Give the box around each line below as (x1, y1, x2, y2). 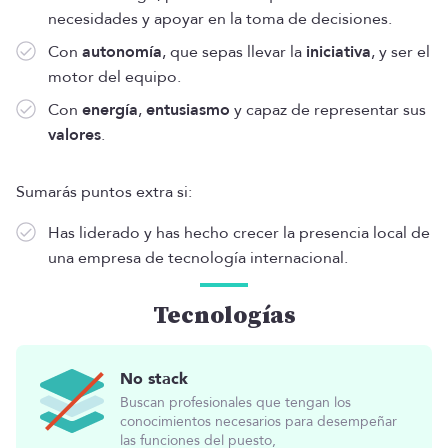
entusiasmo (146, 98, 230, 121)
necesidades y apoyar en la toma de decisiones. (48, 7, 392, 30)
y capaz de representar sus (230, 98, 426, 121)
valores (48, 123, 101, 146)
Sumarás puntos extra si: (16, 180, 192, 203)
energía (82, 98, 138, 121)
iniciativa (306, 40, 371, 63)
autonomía (82, 40, 162, 63)
